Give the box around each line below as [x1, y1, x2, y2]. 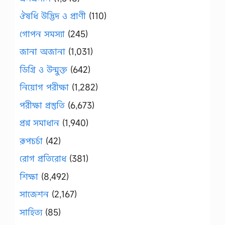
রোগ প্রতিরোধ [20, 153, 66, 164]
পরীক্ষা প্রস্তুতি [20, 99, 65, 111]
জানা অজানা [20, 46, 65, 57]
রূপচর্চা [20, 135, 43, 147]
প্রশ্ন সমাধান [20, 117, 59, 129]
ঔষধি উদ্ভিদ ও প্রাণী [20, 10, 86, 22]
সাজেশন [20, 188, 49, 200]
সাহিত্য [20, 206, 42, 218]
